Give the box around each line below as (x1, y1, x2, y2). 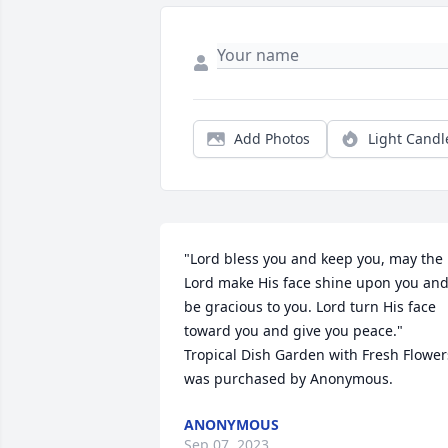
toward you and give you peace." (184, 321, 403, 341)
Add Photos (234, 129, 310, 149)
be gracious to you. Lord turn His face (184, 297, 436, 317)
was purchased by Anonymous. (184, 369, 393, 389)
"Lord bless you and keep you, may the (184, 249, 443, 269)
